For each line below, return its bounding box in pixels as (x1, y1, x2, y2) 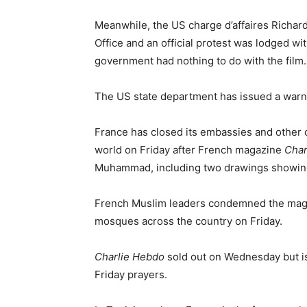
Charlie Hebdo (95, 250, 164, 264)
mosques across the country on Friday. (95, 214, 282, 228)
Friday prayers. (95, 268, 167, 282)
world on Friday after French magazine (95, 143, 284, 157)
